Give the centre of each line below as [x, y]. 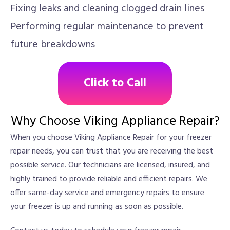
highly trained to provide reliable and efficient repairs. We [109, 179]
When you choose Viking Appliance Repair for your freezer [111, 138]
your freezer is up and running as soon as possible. [97, 207]
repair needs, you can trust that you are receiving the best [112, 151]
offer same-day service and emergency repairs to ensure [107, 193]
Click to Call [115, 83]
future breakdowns [53, 45]
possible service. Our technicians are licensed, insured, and [110, 165]
